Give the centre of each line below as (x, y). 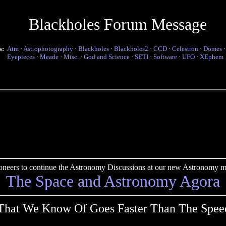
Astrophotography (48, 49)
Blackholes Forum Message (118, 24)
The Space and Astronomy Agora (113, 181)
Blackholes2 (131, 49)
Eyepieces (21, 57)
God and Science (107, 57)
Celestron (185, 49)
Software (165, 57)
